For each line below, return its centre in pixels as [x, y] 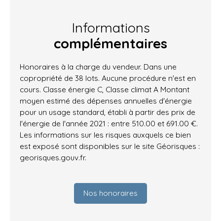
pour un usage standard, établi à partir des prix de [108, 112]
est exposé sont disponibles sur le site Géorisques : [110, 146]
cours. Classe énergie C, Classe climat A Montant [105, 89]
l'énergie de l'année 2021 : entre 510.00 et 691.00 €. [109, 123]
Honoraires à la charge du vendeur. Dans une [98, 66]
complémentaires [110, 43]
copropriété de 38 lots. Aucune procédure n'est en [108, 78]
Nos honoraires [110, 193]
